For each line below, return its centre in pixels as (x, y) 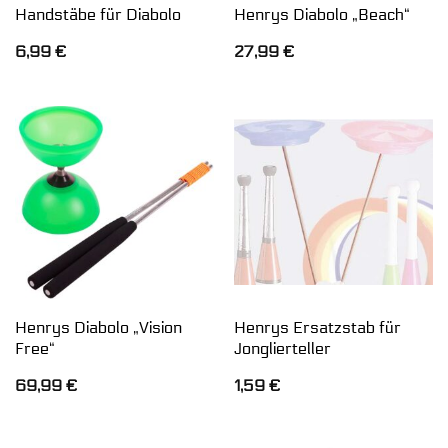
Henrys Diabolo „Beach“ (321, 14)
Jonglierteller (282, 348)
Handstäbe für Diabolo (97, 14)
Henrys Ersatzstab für (317, 327)
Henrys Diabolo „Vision (98, 327)
